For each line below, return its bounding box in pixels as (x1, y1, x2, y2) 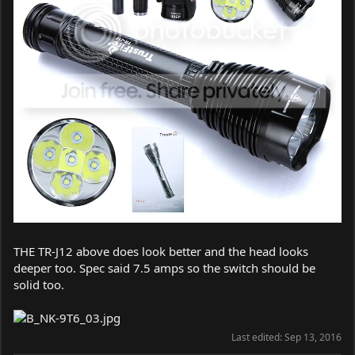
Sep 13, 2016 (284, 330, 342, 344)
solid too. (13, 276, 64, 292)
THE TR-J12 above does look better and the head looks (13, 242, 308, 259)
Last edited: (231, 330, 284, 344)
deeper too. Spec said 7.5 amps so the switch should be (13, 259, 315, 276)
